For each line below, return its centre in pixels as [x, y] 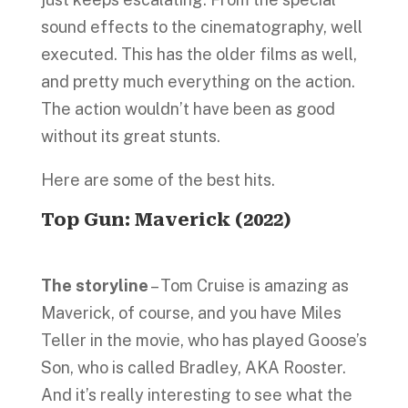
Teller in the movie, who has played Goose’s [204, 340]
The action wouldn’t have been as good [188, 109]
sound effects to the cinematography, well [201, 27]
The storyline [94, 286]
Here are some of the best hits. [158, 180]
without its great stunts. [130, 136]
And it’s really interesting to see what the [196, 395]
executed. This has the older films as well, [199, 54]
